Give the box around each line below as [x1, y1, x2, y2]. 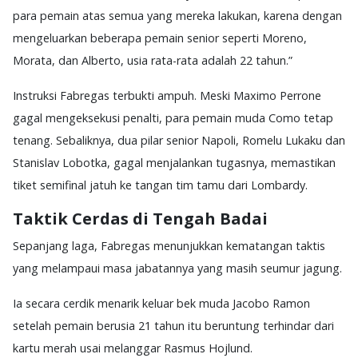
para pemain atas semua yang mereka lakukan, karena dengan [13, 7, 342, 23]
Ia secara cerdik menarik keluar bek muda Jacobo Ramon [13, 295, 310, 311]
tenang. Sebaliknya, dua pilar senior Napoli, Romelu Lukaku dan [13, 132, 345, 148]
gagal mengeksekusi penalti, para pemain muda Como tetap [13, 109, 333, 125]
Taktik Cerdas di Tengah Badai [13, 207, 268, 229]
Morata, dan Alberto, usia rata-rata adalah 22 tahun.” [13, 52, 292, 68]
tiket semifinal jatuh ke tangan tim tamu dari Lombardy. [13, 177, 308, 193]
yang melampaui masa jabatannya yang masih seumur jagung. [13, 260, 345, 276]
